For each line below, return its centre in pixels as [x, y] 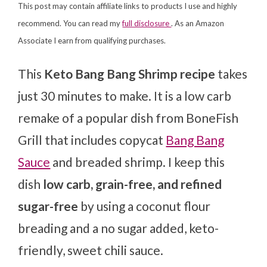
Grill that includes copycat [92, 140]
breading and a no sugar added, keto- [119, 228]
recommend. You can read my [70, 24]
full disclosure [147, 24]
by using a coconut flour [145, 206]
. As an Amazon [198, 24]
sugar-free [48, 206]
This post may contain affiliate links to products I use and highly [128, 6]
